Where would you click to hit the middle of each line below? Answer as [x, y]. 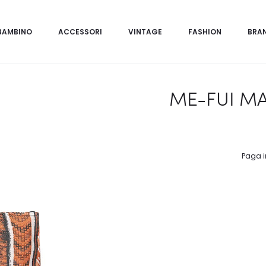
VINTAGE [145, 31]
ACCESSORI [80, 31]
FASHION [205, 31]
